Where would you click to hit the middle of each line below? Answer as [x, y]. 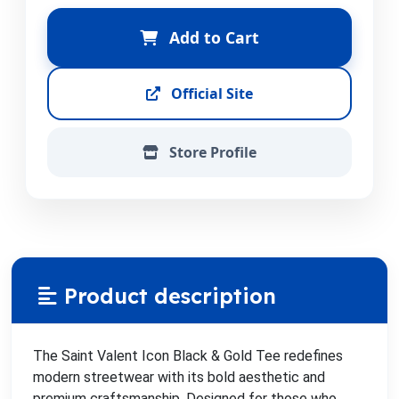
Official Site [210, 94]
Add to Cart [212, 38]
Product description [170, 297]
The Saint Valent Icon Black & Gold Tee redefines [188, 356]
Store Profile [211, 153]
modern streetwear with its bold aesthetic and [179, 378]
